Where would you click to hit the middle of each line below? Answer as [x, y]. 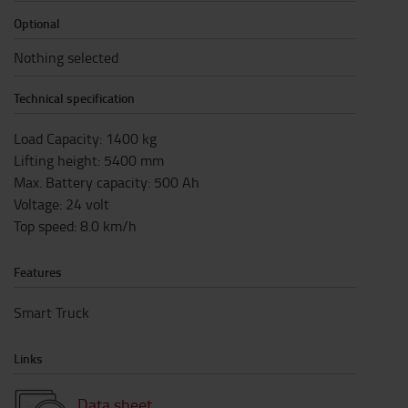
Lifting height [56, 161]
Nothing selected [66, 58]
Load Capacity [56, 139]
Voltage [36, 204]
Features [38, 272]
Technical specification [74, 98]
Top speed [44, 226]
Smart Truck [51, 313]
